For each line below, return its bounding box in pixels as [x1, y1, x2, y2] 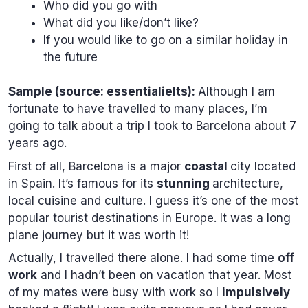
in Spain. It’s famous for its [8, 176, 157, 190]
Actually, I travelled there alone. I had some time [8, 251, 278, 265]
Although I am [198, 85, 275, 99]
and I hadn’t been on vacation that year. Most [37, 268, 291, 283]
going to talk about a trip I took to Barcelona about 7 [8, 119, 296, 133]
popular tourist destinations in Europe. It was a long [8, 210, 291, 225]
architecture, [212, 176, 283, 190]
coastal [184, 159, 230, 173]
